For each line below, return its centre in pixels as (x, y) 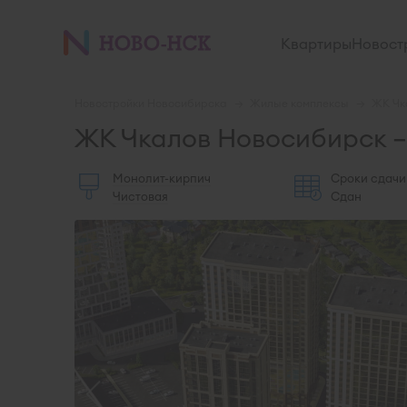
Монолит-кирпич (162, 178)
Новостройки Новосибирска (151, 103)
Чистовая (140, 196)
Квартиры (317, 44)
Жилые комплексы (299, 103)
